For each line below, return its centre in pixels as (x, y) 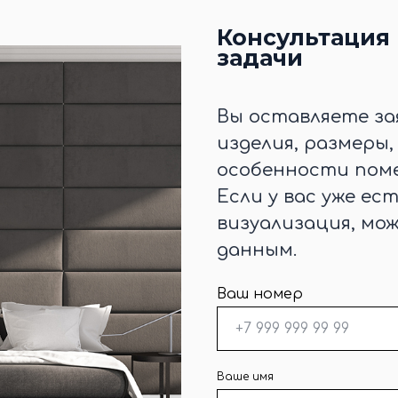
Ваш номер (260, 295)
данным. (257, 251)
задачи (260, 58)
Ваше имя (245, 377)
